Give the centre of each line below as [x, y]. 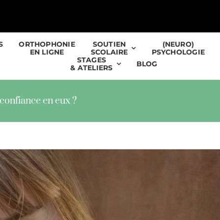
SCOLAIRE [109, 52]
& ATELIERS [92, 68]
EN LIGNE [47, 52]
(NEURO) [178, 44]
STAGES [92, 60]
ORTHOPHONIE [47, 44]
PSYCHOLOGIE [178, 52]
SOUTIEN [109, 44]
